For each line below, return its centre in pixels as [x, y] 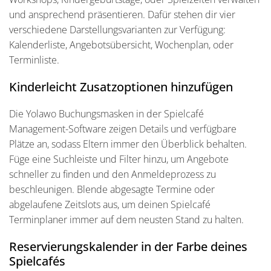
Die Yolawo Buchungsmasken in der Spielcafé [106, 113]
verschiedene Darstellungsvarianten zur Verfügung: [117, 29]
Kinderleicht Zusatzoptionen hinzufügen [121, 87]
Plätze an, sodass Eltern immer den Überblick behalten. [128, 144]
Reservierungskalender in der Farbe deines [128, 246]
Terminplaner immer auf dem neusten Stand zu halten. [126, 219]
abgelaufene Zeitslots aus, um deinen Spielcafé [110, 204]
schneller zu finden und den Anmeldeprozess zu [113, 174]
